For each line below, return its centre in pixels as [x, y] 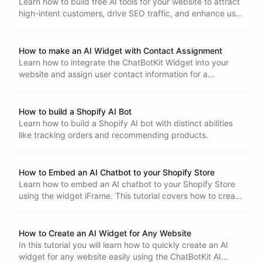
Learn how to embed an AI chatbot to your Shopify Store [127, 184]
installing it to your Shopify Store [81, 219]
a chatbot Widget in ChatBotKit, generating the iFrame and [131, 207]
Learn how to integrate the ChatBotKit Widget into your [124, 62]
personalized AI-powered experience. [91, 86]
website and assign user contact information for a [113, 74]
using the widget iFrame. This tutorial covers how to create [131, 196]
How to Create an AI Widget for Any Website [105, 233]
